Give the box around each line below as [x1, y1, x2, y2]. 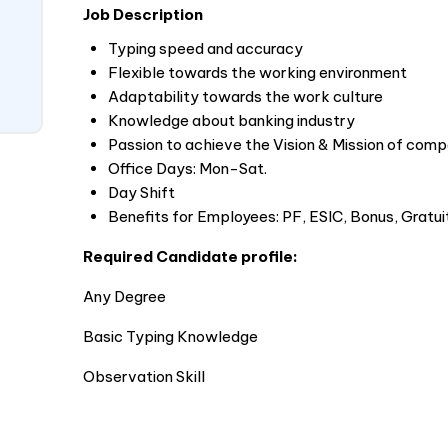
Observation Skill [82, 367, 205, 386]
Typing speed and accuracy [107, 39, 303, 58]
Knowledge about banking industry [107, 111, 355, 130]
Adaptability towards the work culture [107, 87, 383, 106]
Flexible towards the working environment [107, 63, 407, 82]
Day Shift [107, 183, 175, 202]
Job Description [82, 5, 203, 24]
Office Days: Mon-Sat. [107, 159, 267, 178]
